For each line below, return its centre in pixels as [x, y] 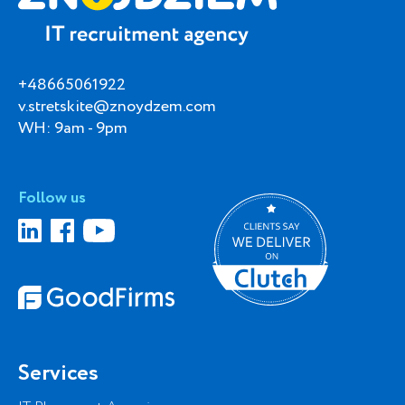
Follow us [52, 198]
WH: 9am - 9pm [73, 128]
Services [58, 373]
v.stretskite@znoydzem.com [117, 106]
